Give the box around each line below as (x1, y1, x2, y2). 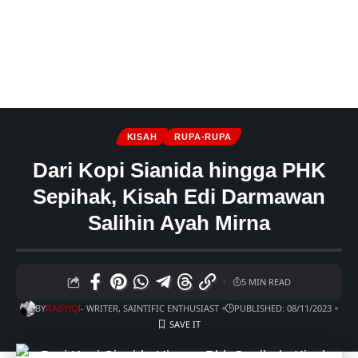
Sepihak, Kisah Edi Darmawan (33, 185, 325, 209)
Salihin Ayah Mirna (88, 211, 270, 235)
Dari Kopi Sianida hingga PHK (32, 158, 326, 182)
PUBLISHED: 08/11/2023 (234, 302, 332, 315)
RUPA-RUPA (174, 131, 232, 141)
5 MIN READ (241, 276, 291, 288)
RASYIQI (46, 304, 82, 314)
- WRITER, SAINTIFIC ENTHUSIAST (81, 302, 220, 315)
